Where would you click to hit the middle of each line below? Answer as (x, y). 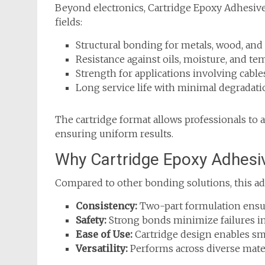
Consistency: (106, 206)
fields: (69, 22)
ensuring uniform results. (114, 133)
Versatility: (102, 248)
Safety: (91, 220)
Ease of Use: (104, 234)
